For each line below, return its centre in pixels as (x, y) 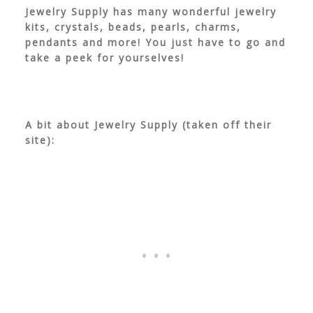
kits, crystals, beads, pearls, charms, (133, 27)
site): (40, 140)
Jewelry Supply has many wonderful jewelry (151, 12)
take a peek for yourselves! (104, 58)
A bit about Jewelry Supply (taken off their (148, 125)
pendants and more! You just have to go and (155, 43)
